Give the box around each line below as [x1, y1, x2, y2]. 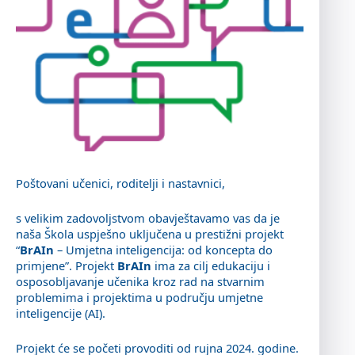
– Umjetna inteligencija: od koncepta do [54, 242, 273, 258]
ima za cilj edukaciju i [151, 258, 270, 274]
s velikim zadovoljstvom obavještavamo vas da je [16, 210, 280, 227]
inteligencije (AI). [16, 305, 105, 322]
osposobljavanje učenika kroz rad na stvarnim [16, 273, 265, 290]
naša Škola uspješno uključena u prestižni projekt [16, 226, 284, 242]
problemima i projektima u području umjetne [16, 289, 263, 306]
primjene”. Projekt [16, 258, 117, 274]
